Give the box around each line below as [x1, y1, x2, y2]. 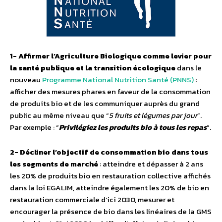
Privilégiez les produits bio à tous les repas [59, 121, 207, 133]
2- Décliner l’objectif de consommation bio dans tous [10, 146, 208, 158]
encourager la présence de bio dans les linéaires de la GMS [10, 206, 212, 218]
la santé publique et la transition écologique [10, 62, 175, 74]
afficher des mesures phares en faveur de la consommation [10, 86, 211, 98]
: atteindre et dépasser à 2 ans [98, 158, 203, 170]
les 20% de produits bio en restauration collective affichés [10, 170, 211, 182]
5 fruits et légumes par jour [109, 110, 197, 121]
